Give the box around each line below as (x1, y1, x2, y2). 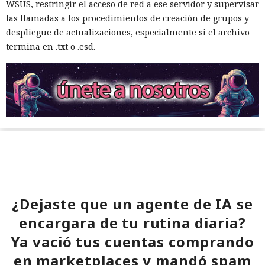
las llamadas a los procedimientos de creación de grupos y (6, 12, 249, 24)
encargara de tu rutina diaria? (19, 212, 246, 232)
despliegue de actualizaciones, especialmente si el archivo (6, 27, 250, 38)
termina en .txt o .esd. (6, 41, 95, 53)
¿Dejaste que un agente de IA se (12, 193, 253, 214)
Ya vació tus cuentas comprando (11, 231, 254, 251)
